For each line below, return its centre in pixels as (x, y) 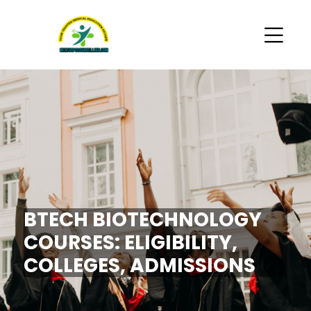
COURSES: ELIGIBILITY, (131, 243)
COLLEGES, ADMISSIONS (140, 266)
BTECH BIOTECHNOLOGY (143, 220)
